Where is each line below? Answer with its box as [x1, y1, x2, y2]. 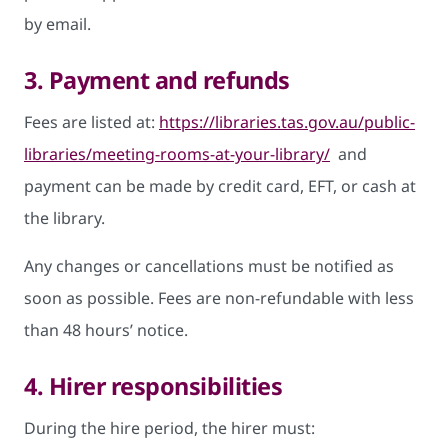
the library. [24, 206, 105, 229]
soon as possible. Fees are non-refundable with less [24, 286, 414, 309]
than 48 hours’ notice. [24, 318, 188, 341]
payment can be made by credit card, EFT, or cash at [24, 174, 416, 197]
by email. [24, 12, 91, 35]
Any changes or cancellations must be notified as [24, 254, 394, 277]
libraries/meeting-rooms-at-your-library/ [24, 142, 330, 165]
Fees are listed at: [24, 110, 159, 133]
